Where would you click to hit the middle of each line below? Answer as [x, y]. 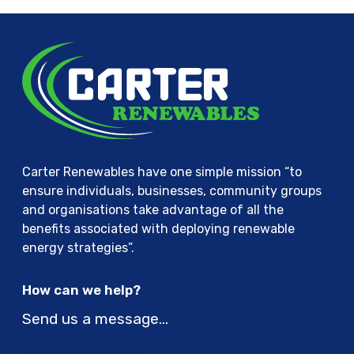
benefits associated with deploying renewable [158, 229]
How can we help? [81, 290]
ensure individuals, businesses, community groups [172, 191]
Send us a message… [95, 319]
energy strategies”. [78, 248]
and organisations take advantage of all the [153, 210]
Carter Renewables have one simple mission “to [162, 172]
